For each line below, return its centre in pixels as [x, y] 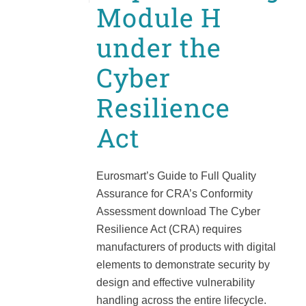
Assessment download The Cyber [178, 212]
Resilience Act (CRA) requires [169, 229]
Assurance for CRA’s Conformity [175, 194]
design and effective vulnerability [176, 283]
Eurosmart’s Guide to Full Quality [176, 176]
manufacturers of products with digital [186, 247]
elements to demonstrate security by [183, 265]
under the [159, 47]
